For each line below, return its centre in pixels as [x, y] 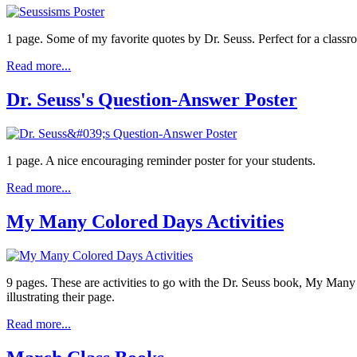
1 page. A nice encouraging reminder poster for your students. [161, 160]
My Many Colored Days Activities [145, 221]
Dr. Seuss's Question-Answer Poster [152, 99]
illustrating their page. [61, 296]
